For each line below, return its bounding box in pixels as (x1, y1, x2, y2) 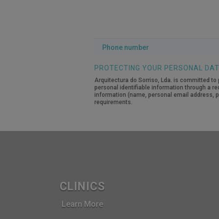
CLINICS (59, 179, 105, 193)
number (94, 51, 122, 61)
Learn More (61, 199, 103, 209)
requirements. (94, 99, 132, 106)
